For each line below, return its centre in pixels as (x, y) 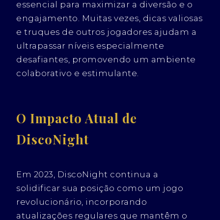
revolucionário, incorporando (82, 202)
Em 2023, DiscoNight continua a (87, 174)
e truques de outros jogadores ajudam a (107, 32)
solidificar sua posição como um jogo (100, 188)
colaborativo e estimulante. (78, 73)
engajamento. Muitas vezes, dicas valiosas (110, 18)
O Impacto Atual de (77, 118)
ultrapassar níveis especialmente (90, 45)
